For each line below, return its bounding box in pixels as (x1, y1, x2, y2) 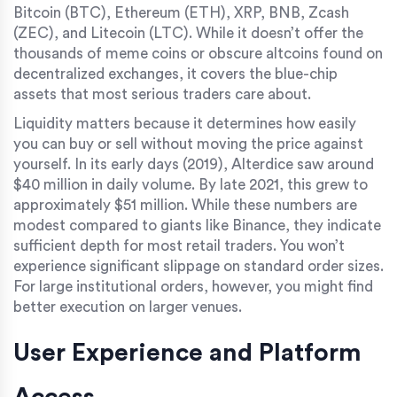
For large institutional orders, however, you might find (13, 278, 373, 294)
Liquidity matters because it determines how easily (13, 115, 356, 131)
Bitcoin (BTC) (13, 4, 106, 20)
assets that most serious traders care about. (13, 86, 311, 102)
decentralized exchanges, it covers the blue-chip (13, 66, 338, 82)
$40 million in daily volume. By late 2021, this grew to (13, 176, 368, 192)
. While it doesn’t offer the (189, 25, 363, 41)
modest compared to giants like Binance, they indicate (13, 217, 381, 233)
